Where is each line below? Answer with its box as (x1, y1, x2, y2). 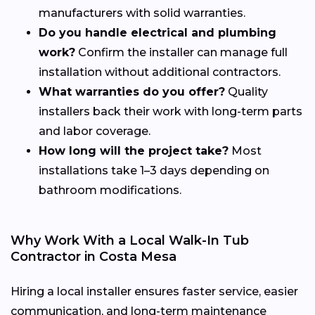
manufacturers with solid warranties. (39, 6, 245, 20)
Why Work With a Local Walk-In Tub (11, 232, 249, 248)
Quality (225, 84, 268, 98)
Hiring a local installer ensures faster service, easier (11, 284, 298, 298)
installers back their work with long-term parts (39, 104, 302, 118)
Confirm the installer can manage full (75, 45, 288, 59)
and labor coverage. (39, 124, 150, 138)
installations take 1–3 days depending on (39, 163, 269, 177)
